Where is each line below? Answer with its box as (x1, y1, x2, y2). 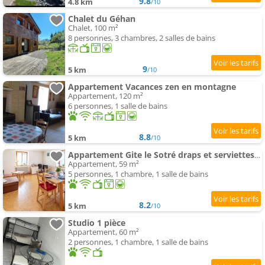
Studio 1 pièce (68, 217, 125, 229)
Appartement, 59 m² (68, 159, 139, 170)
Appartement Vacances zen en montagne (68, 81, 236, 93)
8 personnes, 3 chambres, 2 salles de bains (68, 33, 215, 44)
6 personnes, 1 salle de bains (68, 101, 167, 112)
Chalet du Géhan (68, 13, 135, 25)
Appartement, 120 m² (68, 91, 143, 102)
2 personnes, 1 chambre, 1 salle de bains (68, 237, 208, 248)
